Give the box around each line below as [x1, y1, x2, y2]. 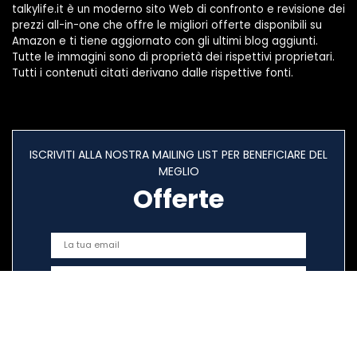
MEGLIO [158, 163, 199, 179]
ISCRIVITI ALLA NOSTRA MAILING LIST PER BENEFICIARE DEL [29, 146, 328, 163]
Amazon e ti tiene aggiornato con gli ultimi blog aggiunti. [12, 33, 318, 49]
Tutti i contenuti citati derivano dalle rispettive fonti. [12, 65, 293, 80]
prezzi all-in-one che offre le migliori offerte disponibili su [12, 17, 322, 33]
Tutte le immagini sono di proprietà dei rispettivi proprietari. [12, 49, 335, 65]
